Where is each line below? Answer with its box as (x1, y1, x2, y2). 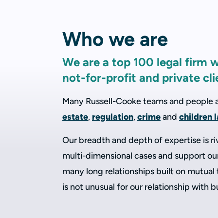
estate (62, 111, 88, 122)
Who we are (62, 27, 168, 51)
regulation (92, 111, 133, 122)
